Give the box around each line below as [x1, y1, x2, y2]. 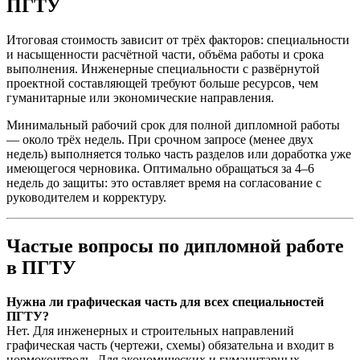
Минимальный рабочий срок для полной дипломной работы [6, 117, 340, 132]
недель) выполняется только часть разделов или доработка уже [6, 146, 351, 161]
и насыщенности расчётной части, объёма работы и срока [6, 47, 324, 61]
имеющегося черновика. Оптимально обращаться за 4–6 [6, 161, 314, 175]
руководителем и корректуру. [6, 190, 166, 204]
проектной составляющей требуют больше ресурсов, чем [6, 76, 318, 90]
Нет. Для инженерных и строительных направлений [6, 323, 294, 337]
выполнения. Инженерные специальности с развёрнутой [6, 61, 320, 76]
